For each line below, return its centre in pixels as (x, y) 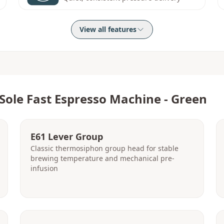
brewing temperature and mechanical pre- (102, 158)
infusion (44, 168)
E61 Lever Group (67, 136)
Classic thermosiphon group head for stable (104, 148)
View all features (108, 29)
